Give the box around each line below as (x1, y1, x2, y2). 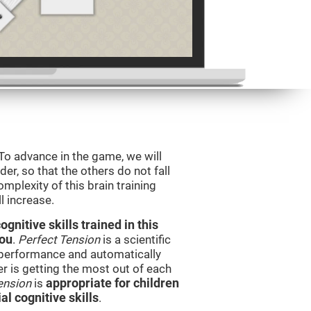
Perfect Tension (18, 233, 100, 246)
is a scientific (100, 233, 171, 246)
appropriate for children (46, 276, 179, 290)
